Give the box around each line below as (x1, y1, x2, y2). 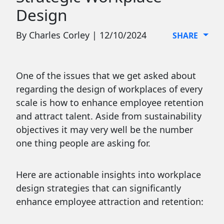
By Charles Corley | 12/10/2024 (15, 29, 146, 41)
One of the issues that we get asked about (15, 69, 196, 82)
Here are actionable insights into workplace (15, 168, 201, 181)
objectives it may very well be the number (15, 123, 193, 136)
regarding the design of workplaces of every (15, 83, 202, 95)
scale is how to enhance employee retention (15, 96, 203, 109)
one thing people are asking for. (15, 137, 150, 149)
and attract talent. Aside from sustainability (15, 110, 201, 122)
